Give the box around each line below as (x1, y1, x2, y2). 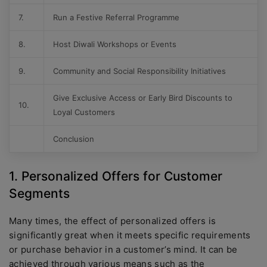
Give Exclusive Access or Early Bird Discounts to (53, 93, 232, 103)
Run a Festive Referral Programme (53, 13, 179, 22)
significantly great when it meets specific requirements (9, 229, 251, 241)
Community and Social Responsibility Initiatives (53, 66, 226, 76)
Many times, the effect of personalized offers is (9, 215, 216, 226)
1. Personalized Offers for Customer (9, 169, 222, 184)
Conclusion (53, 134, 94, 144)
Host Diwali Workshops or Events (53, 39, 176, 49)
